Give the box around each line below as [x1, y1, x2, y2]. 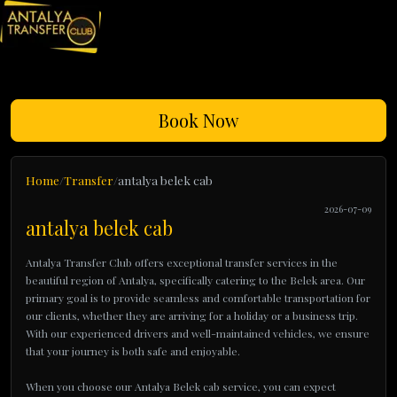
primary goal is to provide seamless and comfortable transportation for [26, 291, 370, 305]
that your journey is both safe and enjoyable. [26, 344, 240, 358]
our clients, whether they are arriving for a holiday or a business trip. [26, 308, 358, 323]
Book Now [159, 108, 238, 132]
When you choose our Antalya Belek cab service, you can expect [26, 379, 336, 393]
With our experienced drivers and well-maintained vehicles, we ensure [26, 326, 370, 340]
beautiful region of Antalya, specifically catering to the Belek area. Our [26, 273, 365, 287]
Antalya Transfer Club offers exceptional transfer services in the [26, 255, 338, 269]
